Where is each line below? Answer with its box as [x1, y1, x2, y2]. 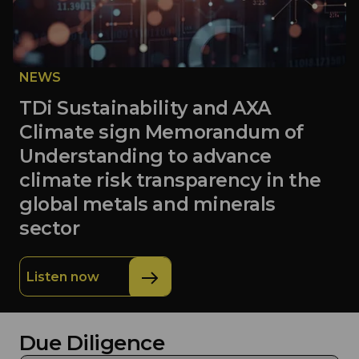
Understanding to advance [19, 144, 272, 167]
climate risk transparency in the [19, 168, 322, 192]
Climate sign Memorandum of [19, 120, 304, 143]
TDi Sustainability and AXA [19, 96, 272, 119]
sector [19, 216, 80, 240]
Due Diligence [19, 330, 165, 356]
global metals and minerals [19, 192, 276, 216]
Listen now [26, 269, 99, 284]
